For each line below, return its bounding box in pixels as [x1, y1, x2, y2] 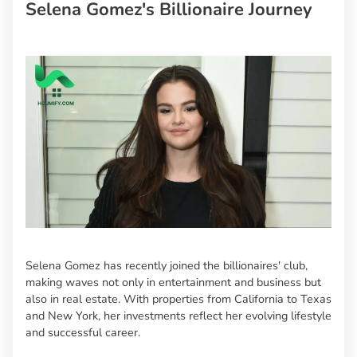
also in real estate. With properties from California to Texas [25, 291, 331, 307]
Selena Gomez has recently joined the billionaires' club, [25, 257, 308, 273]
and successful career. [25, 324, 140, 340]
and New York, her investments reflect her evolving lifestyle [25, 308, 331, 324]
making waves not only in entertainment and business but [25, 274, 321, 290]
